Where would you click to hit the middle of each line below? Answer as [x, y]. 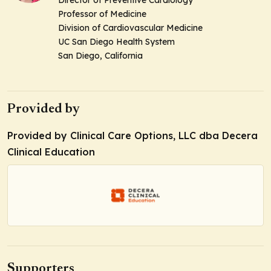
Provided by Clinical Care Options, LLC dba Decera [132, 136]
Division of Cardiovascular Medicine [130, 28]
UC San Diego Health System [118, 41]
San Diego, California [100, 55]
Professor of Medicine [103, 14]
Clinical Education [51, 152]
